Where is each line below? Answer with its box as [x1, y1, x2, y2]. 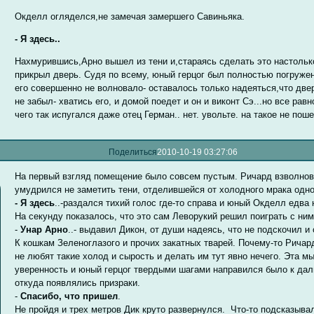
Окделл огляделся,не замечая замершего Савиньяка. [15, 11, 245, 22]
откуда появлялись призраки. [15, 277, 141, 288]
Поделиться [109, 148, 158, 157]
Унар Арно [20, 224, 69, 235]
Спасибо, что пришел [20, 290, 118, 301]
